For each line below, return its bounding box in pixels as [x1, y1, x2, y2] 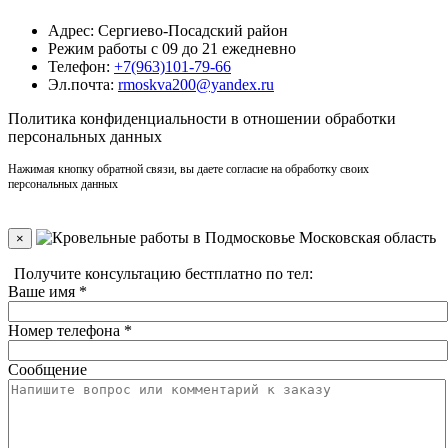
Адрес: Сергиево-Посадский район [48, 22, 288, 40]
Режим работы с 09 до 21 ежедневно [48, 40, 296, 58]
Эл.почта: [48, 76, 118, 94]
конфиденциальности [80, 110, 227, 128]
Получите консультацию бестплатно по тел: [14, 265, 317, 283]
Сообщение [8, 361, 87, 379]
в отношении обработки [227, 110, 396, 128]
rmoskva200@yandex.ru [118, 76, 274, 94]
